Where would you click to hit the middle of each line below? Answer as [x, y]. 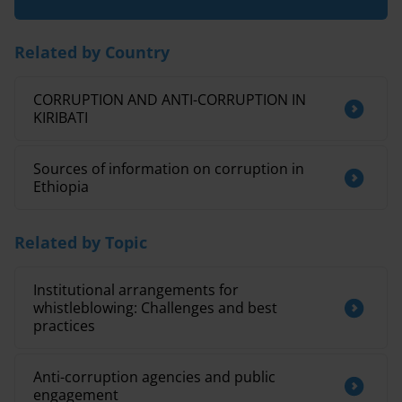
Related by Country [92, 52]
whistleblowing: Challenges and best [155, 308]
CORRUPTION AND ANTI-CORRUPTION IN [170, 100]
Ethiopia [61, 187]
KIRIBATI [61, 118]
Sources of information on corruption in [169, 169]
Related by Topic [81, 242]
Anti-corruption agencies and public [154, 377]
